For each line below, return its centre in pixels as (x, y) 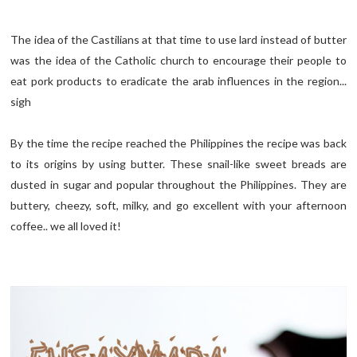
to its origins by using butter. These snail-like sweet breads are (178, 163)
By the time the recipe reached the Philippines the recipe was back (178, 143)
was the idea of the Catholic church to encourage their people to (178, 60)
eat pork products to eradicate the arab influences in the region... (178, 80)
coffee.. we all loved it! (66, 226)
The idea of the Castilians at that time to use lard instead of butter (178, 39)
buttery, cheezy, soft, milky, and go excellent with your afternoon (178, 205)
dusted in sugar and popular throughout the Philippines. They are (178, 184)
